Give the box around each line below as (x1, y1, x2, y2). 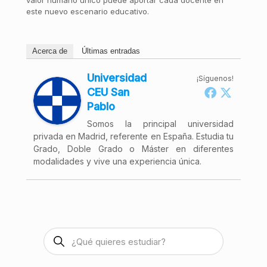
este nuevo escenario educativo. (26, 7, 149, 16)
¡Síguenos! (197, 74, 234, 83)
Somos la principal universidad (86, 119, 234, 129)
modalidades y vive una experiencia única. (33, 156, 201, 166)
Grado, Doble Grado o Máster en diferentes (33, 144, 234, 154)
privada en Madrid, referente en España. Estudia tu (33, 131, 234, 141)
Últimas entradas (81, 46, 140, 55)
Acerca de (32, 46, 67, 55)
